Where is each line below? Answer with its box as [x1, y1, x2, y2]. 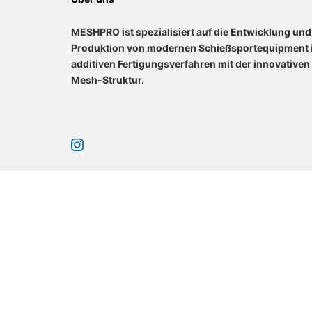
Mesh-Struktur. [71, 74, 144, 86]
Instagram [83, 135, 135, 149]
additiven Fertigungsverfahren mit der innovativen [71, 58, 310, 70]
